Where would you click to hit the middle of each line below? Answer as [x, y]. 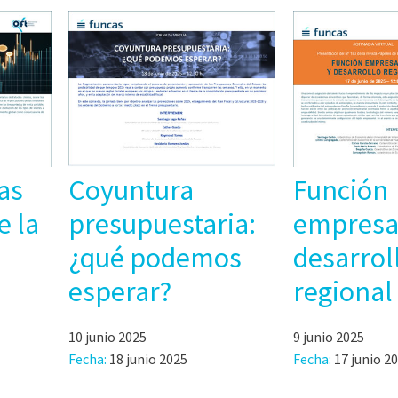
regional [343, 291]
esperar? [120, 291]
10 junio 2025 [108, 336]
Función [341, 190]
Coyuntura [131, 190]
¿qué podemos [155, 257]
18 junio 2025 [149, 358]
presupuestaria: [163, 223]
